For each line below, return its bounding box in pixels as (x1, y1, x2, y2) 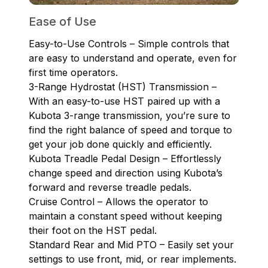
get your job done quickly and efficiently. (29, 138, 212, 150)
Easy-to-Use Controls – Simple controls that (29, 37, 229, 50)
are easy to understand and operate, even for (29, 51, 237, 64)
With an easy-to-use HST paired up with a (29, 95, 220, 107)
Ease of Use (29, 14, 96, 29)
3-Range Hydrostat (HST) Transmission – (29, 80, 217, 93)
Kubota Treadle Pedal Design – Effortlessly (29, 152, 221, 165)
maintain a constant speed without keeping (29, 209, 222, 222)
